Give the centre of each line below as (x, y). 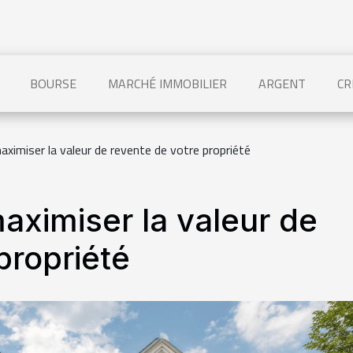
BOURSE (53, 84)
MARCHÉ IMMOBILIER (167, 84)
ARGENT (282, 84)
